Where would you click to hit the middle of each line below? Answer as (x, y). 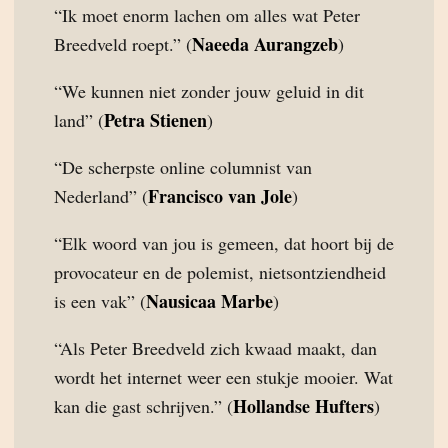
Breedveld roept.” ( (123, 44)
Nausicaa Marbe (209, 301)
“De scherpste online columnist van (183, 167)
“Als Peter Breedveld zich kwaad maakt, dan (215, 348)
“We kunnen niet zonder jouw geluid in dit (209, 91)
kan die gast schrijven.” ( (143, 406)
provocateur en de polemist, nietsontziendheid (220, 272)
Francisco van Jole (220, 196)
